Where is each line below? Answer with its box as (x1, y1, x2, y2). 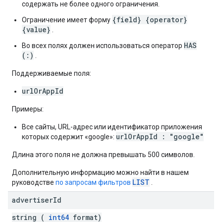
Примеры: (12, 105, 44, 113)
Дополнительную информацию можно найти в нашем (12, 168, 189, 176)
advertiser (12, 195, 53, 205)
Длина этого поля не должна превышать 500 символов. (12, 151, 195, 159)
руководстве (12, 178, 55, 186)
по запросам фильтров (55, 178, 132, 186)
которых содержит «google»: (22, 133, 116, 141)
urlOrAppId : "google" (116, 132, 204, 141)
